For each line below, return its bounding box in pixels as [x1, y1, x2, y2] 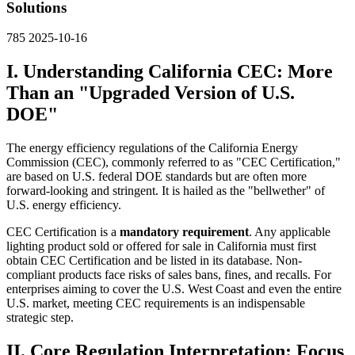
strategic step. [6, 311, 74, 325]
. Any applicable [249, 225, 330, 239]
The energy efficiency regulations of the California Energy [6, 141, 298, 155]
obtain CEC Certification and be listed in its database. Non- [6, 254, 302, 268]
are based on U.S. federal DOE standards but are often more [6, 170, 307, 184]
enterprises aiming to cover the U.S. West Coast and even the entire [6, 282, 342, 296]
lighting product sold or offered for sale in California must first [6, 239, 316, 254]
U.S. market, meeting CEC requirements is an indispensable [6, 296, 305, 311]
